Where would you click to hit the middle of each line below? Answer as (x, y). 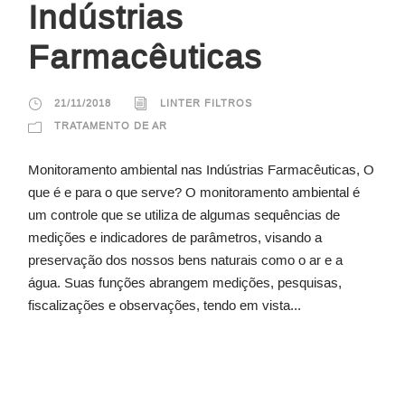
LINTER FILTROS (206, 103)
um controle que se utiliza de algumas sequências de (184, 214)
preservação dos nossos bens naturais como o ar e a (185, 259)
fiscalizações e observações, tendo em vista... (165, 305)
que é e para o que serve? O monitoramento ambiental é (194, 192)
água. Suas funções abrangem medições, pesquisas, (185, 282)
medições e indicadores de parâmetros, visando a (175, 237)
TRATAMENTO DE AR (111, 125)
